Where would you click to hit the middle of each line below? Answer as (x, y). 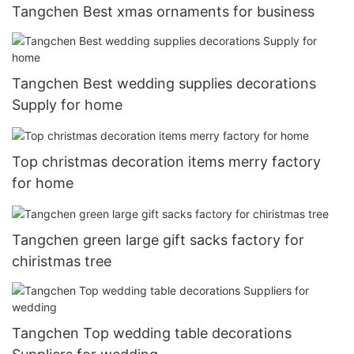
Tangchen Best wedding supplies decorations (164, 83)
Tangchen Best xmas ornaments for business (163, 11)
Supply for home (67, 104)
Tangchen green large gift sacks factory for (158, 240)
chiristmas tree (62, 262)
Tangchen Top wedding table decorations (152, 333)
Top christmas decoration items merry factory (166, 161)
